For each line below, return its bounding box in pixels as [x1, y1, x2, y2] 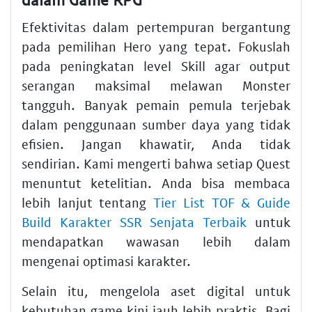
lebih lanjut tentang [22, 194, 154, 211]
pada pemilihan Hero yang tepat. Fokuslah [22, 38, 290, 55]
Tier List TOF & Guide [153, 194, 291, 211]
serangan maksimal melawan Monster [22, 77, 290, 94]
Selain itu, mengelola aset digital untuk [22, 283, 290, 299]
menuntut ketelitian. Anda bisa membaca [22, 175, 290, 192]
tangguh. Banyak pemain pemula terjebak [22, 97, 290, 114]
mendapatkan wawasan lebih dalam [22, 233, 290, 250]
